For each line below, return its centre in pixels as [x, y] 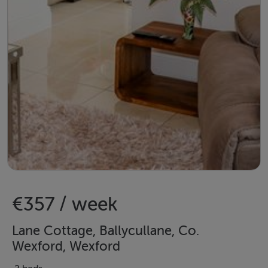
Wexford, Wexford [66, 246]
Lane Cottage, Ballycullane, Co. [106, 231]
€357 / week [65, 204]
